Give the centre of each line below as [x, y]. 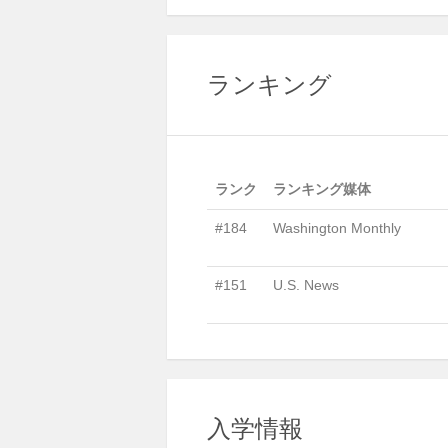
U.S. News [306, 285]
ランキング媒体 [322, 189]
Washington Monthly [337, 228]
